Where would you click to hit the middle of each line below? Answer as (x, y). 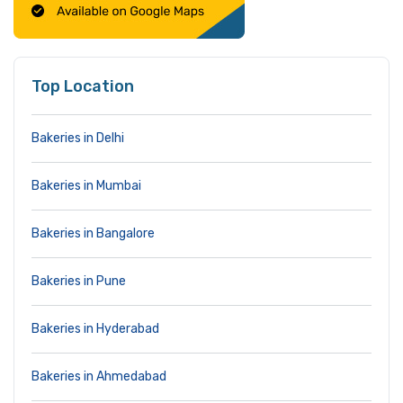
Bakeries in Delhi (78, 139)
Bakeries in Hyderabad (95, 329)
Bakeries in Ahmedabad (99, 377)
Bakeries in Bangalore (93, 234)
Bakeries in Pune (79, 282)
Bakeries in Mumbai (86, 186)
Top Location (83, 87)
